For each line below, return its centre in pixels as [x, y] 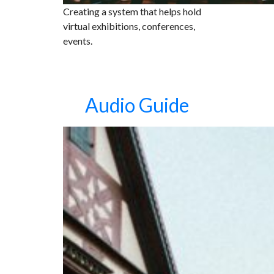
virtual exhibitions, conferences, [129, 26]
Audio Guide [137, 105]
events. [78, 41]
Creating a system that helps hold [132, 11]
